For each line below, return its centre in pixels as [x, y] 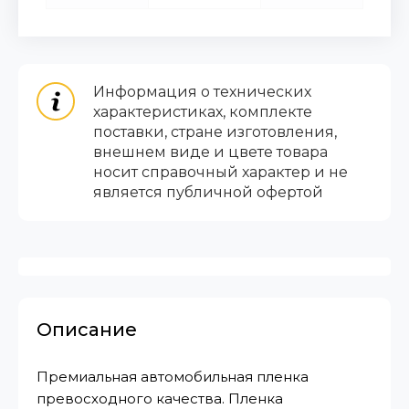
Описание [87, 330]
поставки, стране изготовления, [215, 132]
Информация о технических [202, 92]
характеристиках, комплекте [203, 112]
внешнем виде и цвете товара [210, 152]
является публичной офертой [208, 193]
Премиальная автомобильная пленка [173, 377]
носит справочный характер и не [220, 173]
